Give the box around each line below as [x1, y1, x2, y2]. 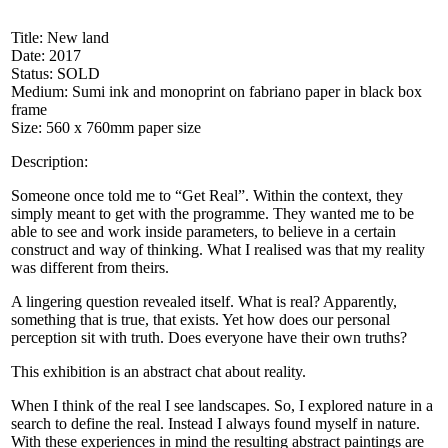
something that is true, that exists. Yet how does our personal [11, 311, 390, 329]
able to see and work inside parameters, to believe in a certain [11, 223, 396, 241]
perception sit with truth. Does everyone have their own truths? [11, 329, 407, 347]
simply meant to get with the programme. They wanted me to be [11, 205, 414, 223]
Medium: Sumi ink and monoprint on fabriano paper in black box [11, 83, 422, 101]
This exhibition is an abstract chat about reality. [11, 363, 306, 381]
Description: [11, 153, 88, 171]
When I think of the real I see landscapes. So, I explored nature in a [11, 397, 433, 415]
